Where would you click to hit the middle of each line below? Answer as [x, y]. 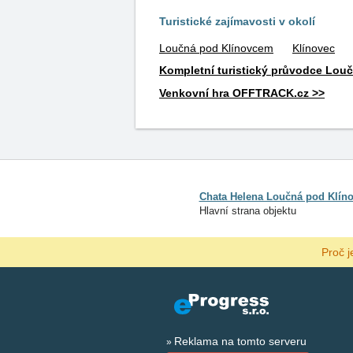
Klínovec [314, 48]
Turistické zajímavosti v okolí [237, 21]
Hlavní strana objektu [247, 211]
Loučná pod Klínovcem [216, 48]
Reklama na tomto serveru [240, 341]
